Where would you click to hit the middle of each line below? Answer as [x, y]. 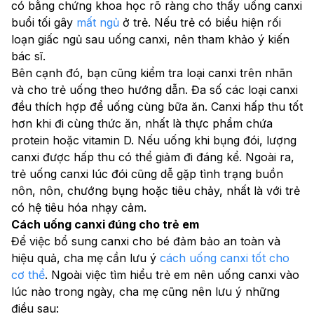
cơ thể [28, 274]
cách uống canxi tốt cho [225, 258]
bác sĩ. [28, 56]
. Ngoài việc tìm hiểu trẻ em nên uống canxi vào [172, 274]
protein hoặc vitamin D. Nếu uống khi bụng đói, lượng [154, 140]
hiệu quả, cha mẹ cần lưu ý [86, 258]
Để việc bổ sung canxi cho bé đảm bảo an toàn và [146, 241]
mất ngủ [98, 22]
